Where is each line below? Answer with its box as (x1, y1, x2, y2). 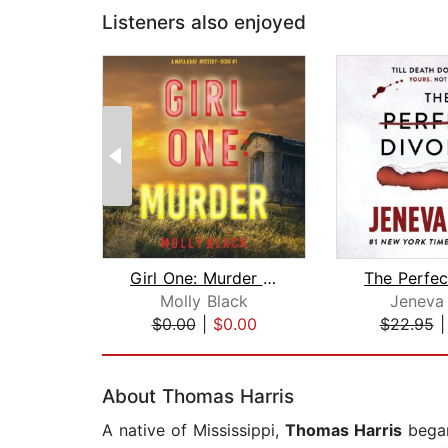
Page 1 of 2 (101, 335, 190, 356)
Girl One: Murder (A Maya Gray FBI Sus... (262, 268, 276, 289)
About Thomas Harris (102, 385, 294, 409)
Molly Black (160, 291, 248, 312)
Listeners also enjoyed (102, 11, 306, 35)
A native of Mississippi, (102, 420, 285, 441)
